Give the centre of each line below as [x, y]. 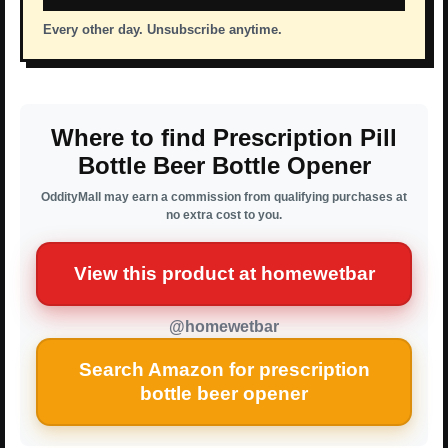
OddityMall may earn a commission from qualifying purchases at [224, 197]
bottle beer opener [224, 394]
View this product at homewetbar [224, 274]
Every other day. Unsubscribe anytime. [162, 30]
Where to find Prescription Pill [224, 138]
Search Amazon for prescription [224, 370]
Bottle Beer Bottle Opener [224, 166]
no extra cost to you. [224, 215]
